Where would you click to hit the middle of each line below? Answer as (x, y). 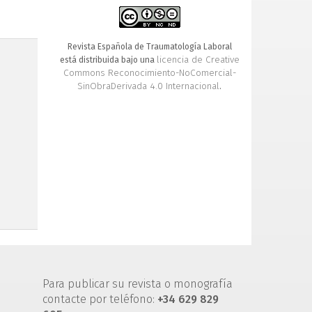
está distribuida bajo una (108, 60)
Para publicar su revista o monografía (138, 284)
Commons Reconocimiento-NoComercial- (149, 73)
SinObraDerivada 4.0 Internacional (149, 86)
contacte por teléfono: (100, 299)
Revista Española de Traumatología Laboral (149, 47)
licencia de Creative (198, 60)
